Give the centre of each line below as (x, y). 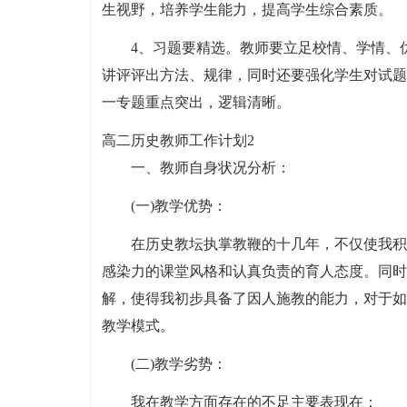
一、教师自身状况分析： (210, 168)
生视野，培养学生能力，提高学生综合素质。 (247, 10)
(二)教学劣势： (179, 364)
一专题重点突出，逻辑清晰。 (196, 102)
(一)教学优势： (179, 206)
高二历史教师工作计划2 (178, 140)
